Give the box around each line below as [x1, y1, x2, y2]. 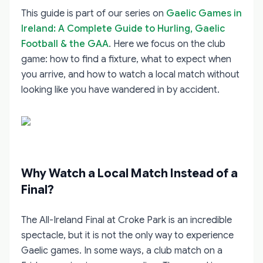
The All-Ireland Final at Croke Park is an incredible [21, 214, 232, 226]
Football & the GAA [21, 38, 109, 50]
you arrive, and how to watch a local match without [21, 68, 240, 80]
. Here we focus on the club [109, 38, 225, 50]
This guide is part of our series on [21, 7, 166, 19]
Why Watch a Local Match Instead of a [21, 166, 238, 181]
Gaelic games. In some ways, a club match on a [21, 244, 222, 257]
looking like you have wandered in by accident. [21, 83, 220, 96]
